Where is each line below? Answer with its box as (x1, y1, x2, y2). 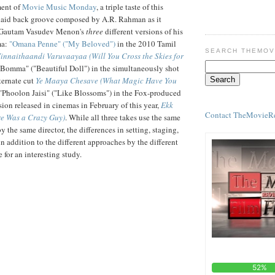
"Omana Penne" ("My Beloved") (9, 37, 115, 49)
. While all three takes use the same (65, 111, 180, 123)
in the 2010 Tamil (115, 37, 176, 49)
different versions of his (103, 25, 183, 37)
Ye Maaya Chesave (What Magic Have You (36, 74, 177, 86)
